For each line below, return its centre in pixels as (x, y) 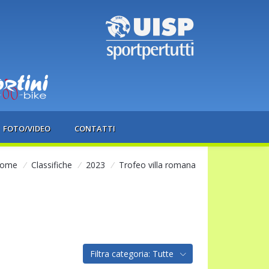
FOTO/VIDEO (26, 128)
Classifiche (52, 165)
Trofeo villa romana (158, 165)
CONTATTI (95, 128)
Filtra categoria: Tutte (133, 253)
